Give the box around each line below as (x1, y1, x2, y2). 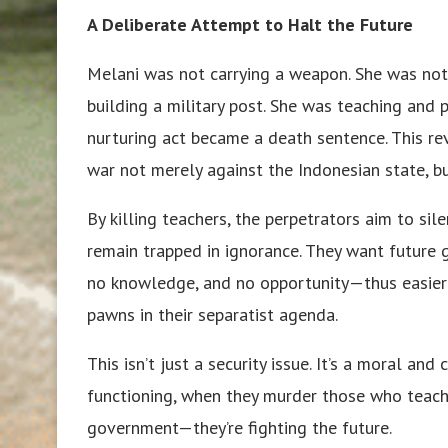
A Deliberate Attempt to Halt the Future (87, 12, 413, 36)
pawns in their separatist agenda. (87, 302, 338, 326)
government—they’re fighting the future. (87, 415, 392, 439)
